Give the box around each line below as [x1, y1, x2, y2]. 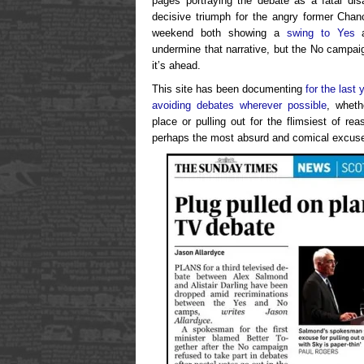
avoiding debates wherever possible [152, 99, 327, 112]
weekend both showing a [152, 27, 287, 40]
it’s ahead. [152, 59, 201, 72]
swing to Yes [286, 27, 355, 40]
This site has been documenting [152, 83, 305, 96]
